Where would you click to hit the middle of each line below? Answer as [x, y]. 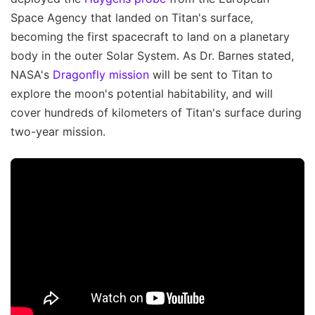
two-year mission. [58, 131]
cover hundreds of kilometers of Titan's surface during [156, 112]
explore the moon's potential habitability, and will [142, 93]
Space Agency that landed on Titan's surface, [132, 17]
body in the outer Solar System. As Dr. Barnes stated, [152, 55]
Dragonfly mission [101, 74]
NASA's [32, 74]
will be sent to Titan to [211, 74]
